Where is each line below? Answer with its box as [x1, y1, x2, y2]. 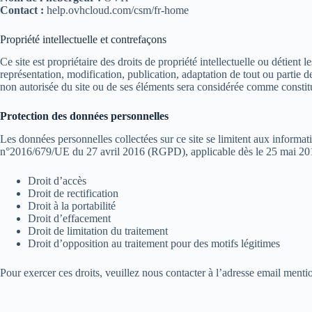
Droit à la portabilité [28, 200, 116, 212]
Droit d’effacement [28, 212, 111, 225]
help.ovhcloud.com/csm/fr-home [44, 3, 189, 16]
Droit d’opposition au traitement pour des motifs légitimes [28, 237, 280, 250]
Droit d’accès [28, 175, 86, 187]
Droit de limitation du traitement [28, 225, 168, 237]
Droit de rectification [28, 187, 118, 200]
